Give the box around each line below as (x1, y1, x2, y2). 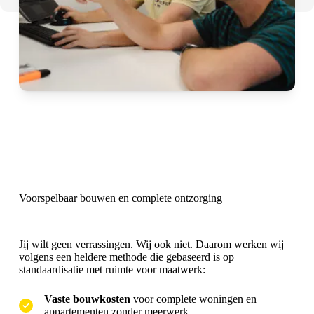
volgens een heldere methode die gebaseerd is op (18, 251, 234, 264)
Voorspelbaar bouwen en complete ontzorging (18, 192, 222, 205)
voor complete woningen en (130, 293, 257, 306)
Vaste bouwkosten (43, 293, 130, 306)
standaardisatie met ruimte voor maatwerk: (18, 264, 205, 276)
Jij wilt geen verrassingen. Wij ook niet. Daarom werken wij (18, 238, 284, 251)
